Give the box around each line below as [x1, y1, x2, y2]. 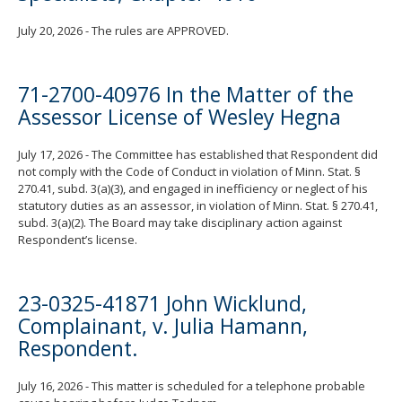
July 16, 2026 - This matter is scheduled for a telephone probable [18, 378, 365, 395]
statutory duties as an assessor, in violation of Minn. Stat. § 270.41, [18, 197, 378, 214]
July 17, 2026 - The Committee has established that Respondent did [18, 146, 378, 163]
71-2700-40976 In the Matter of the [18, 80, 354, 109]
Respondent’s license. [18, 232, 137, 249]
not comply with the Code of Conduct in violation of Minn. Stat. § [18, 163, 361, 180]
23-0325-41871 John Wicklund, [18, 289, 307, 319]
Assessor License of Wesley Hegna [18, 102, 341, 132]
